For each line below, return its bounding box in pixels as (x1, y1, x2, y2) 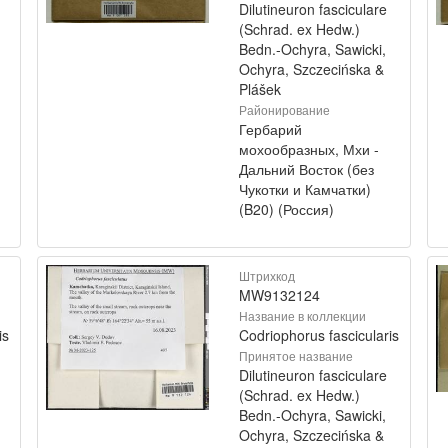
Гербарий (239, 119, 302, 139)
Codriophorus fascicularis (239, 325, 399, 345)
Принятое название (239, 347, 353, 364)
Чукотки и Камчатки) (239, 179, 371, 199)
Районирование (239, 101, 330, 118)
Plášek (239, 79, 281, 99)
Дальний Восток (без (239, 159, 374, 179)
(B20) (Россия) (239, 199, 334, 219)
